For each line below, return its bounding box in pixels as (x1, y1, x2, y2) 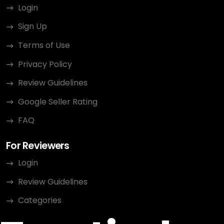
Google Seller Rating (18, 95, 97, 107)
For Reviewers (6, 139, 69, 153)
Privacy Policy (18, 58, 72, 70)
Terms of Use (18, 39, 70, 51)
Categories (18, 194, 61, 206)
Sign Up (18, 20, 47, 32)
